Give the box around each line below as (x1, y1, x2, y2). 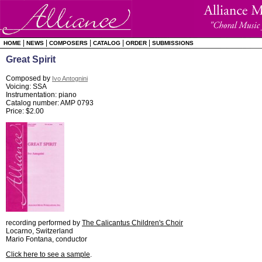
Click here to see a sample (6, 250, 90, 258)
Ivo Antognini (52, 75, 88, 82)
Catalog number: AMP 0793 (6, 99, 94, 107)
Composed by (6, 74, 52, 82)
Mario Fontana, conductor (6, 235, 87, 243)
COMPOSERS (49, 40, 88, 46)
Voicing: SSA (6, 82, 47, 91)
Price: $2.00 (6, 107, 44, 115)
